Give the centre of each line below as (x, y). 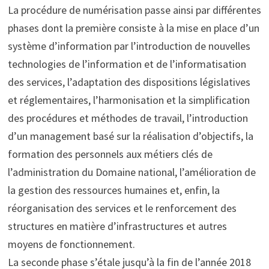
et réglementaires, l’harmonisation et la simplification (128, 100)
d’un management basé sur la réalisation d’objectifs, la (130, 136)
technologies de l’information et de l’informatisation (127, 64)
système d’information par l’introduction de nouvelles (129, 46)
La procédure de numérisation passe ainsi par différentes (134, 10)
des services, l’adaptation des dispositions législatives (129, 82)
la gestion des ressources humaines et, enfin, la (113, 190)
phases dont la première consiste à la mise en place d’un (133, 28)
